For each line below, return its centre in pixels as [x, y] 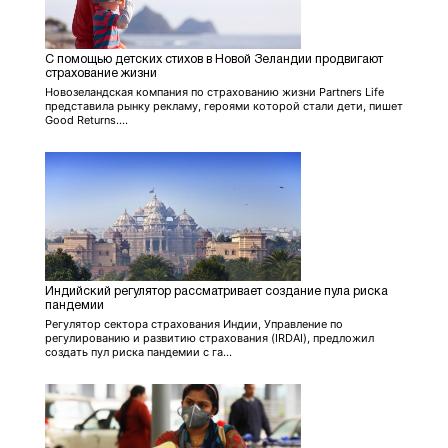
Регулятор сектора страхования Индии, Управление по [194, 323]
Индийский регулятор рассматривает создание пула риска [216, 291]
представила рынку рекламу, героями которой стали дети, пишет [224, 105]
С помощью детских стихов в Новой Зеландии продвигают [214, 59]
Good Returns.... [86, 119]
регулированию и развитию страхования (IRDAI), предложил [209, 337]
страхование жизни [101, 73]
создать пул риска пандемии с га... [138, 351]
